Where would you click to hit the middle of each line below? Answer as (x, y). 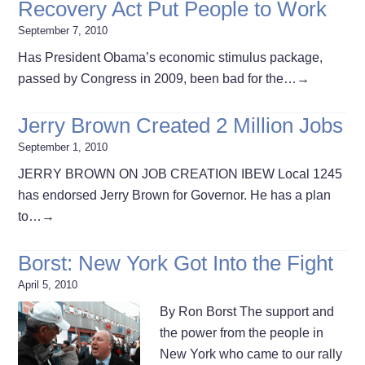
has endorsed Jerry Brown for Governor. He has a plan (175, 195)
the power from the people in (242, 332)
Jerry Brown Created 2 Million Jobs (181, 125)
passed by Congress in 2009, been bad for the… (158, 78)
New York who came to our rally (251, 354)
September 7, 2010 (63, 30)
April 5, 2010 (48, 284)
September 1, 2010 (63, 147)
